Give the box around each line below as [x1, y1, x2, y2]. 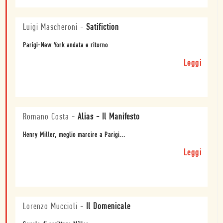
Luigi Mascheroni [23, 23, 78, 33]
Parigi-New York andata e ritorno [23, 42, 108, 50]
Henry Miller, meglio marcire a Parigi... [23, 131, 125, 139]
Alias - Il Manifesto [78, 112, 140, 122]
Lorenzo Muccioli [23, 202, 78, 212]
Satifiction [86, 23, 119, 33]
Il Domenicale [86, 202, 130, 212]
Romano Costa [23, 112, 69, 122]
